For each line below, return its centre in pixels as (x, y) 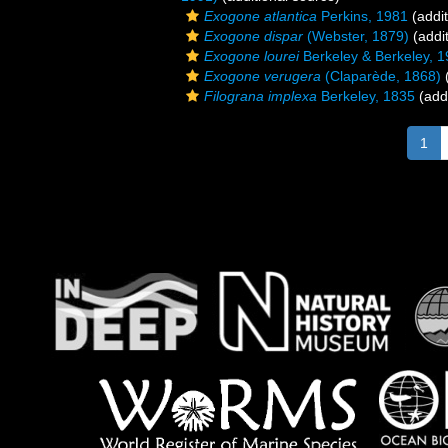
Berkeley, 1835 (366, 96)
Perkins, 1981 (362, 16)
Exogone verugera (262, 76)
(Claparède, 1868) (381, 76)
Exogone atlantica (260, 16)
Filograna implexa (260, 96)
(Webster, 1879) (356, 36)
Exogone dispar (253, 36)
